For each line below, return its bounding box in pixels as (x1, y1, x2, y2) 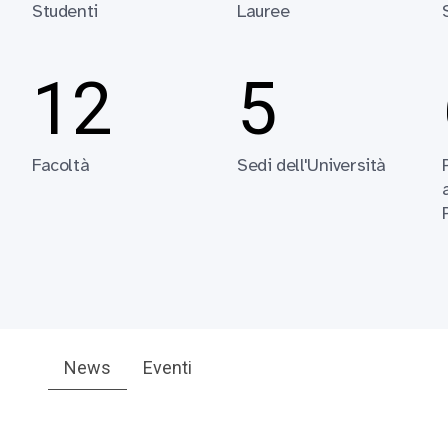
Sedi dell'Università (237, 153, 386, 176)
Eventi (143, 356, 192, 378)
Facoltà (32, 153, 90, 176)
